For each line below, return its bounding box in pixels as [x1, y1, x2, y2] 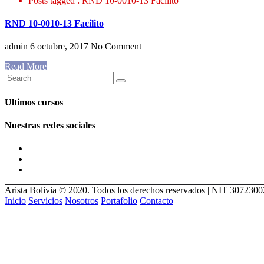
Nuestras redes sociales [5, 120, 95, 130]
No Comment [88, 41, 141, 52]
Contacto [140, 196, 173, 206]
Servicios [28, 196, 62, 206]
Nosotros [65, 196, 98, 206]
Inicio [5, 196, 26, 206]
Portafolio [101, 196, 137, 206]
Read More [5, 61, 47, 72]
